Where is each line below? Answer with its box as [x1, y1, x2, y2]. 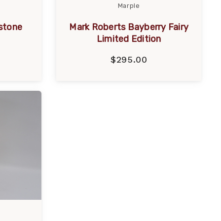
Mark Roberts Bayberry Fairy [69, 22, 189, 33]
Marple [117, 2, 140, 10]
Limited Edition [96, 34, 161, 45]
